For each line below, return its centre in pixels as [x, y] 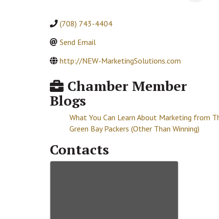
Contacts [79, 150]
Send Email [78, 42]
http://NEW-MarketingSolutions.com [120, 61]
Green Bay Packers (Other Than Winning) [134, 129]
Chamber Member [125, 86]
